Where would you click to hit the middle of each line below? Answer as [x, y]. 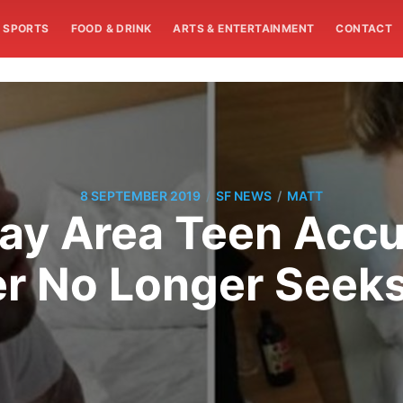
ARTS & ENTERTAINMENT [244, 28]
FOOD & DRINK [111, 28]
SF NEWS [244, 196]
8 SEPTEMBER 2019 [140, 196]
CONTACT [364, 28]
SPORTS [26, 28]
